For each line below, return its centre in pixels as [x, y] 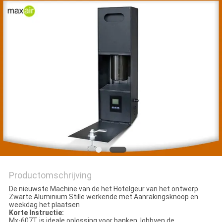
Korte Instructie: [36, 213]
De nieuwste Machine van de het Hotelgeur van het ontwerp [103, 189]
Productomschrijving [50, 175]
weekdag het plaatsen [44, 205]
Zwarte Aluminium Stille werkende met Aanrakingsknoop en [103, 197]
